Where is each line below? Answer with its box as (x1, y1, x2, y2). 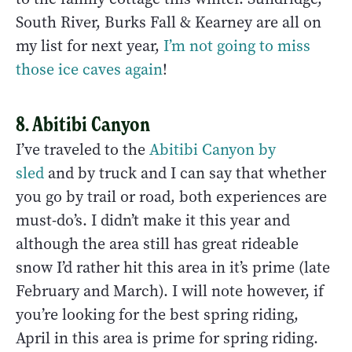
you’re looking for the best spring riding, (16, 303, 299, 325)
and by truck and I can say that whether (44, 162, 326, 184)
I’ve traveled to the (16, 138, 149, 160)
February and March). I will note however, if (16, 280, 324, 302)
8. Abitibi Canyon (16, 111, 150, 137)
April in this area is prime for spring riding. (16, 327, 322, 349)
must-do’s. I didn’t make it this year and (16, 209, 290, 231)
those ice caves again (16, 58, 163, 80)
